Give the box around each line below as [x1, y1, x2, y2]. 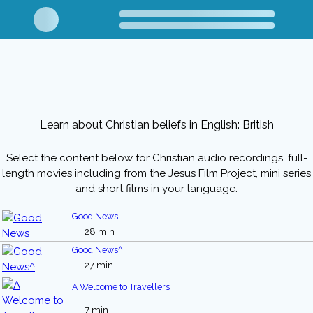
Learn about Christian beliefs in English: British [39, 118, 274, 131]
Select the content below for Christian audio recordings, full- [6, 152, 307, 164]
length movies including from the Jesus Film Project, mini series [2, 167, 311, 180]
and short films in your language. [75, 182, 238, 195]
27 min [82, 260, 113, 270]
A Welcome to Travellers [72, 282, 170, 293]
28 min [82, 226, 115, 237]
